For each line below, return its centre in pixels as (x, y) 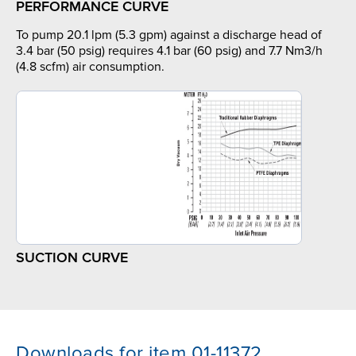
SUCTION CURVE (72, 258)
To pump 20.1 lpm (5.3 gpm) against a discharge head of (169, 35)
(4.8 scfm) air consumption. (90, 67)
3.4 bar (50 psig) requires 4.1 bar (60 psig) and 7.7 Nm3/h (169, 51)
